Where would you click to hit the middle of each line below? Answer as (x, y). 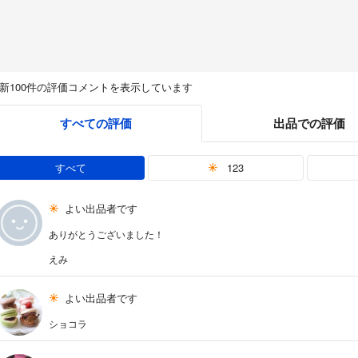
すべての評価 (95, 123)
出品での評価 (309, 123)
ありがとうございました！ (107, 234)
